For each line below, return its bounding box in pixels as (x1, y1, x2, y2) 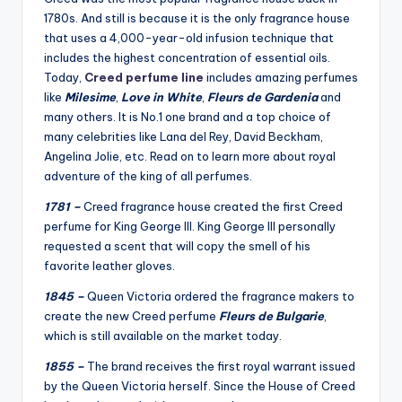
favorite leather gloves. (44, 258, 175, 274)
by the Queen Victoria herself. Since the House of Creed (44, 379, 355, 394)
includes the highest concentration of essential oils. (44, 50, 330, 66)
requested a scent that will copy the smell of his (44, 239, 310, 254)
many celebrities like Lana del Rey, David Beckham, (44, 129, 323, 144)
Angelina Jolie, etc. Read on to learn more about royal (44, 149, 336, 164)
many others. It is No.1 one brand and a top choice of (44, 109, 331, 125)
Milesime (65, 90, 116, 105)
